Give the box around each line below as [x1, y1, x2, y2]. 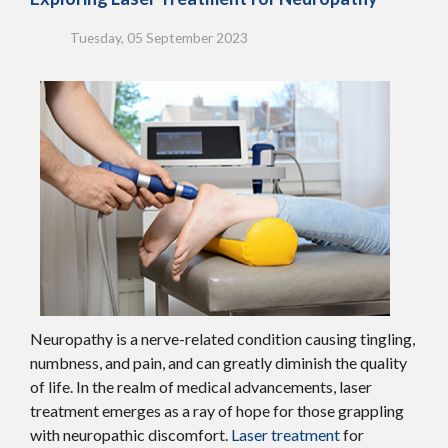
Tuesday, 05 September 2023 [70, 29, 248, 46]
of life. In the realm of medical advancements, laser [30, 376, 372, 396]
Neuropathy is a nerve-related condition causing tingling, [30, 328, 415, 348]
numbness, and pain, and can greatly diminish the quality [30, 352, 407, 372]
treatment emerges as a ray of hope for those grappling [30, 400, 404, 420]
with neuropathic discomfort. [30, 424, 231, 444]
